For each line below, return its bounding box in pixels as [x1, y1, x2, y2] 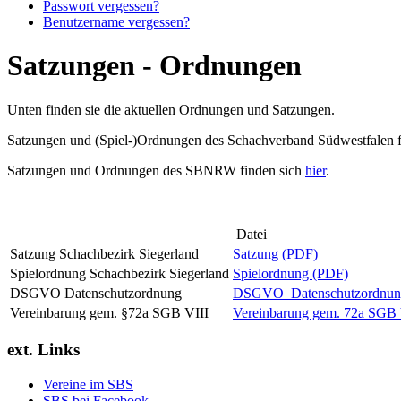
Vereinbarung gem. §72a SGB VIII [10, 304, 209, 320]
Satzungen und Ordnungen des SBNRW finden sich [7, 162, 305, 178]
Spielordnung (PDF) [233, 265, 348, 281]
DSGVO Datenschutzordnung [10, 285, 182, 301]
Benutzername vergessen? [43, 13, 190, 30]
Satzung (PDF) [233, 245, 318, 261]
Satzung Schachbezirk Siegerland [10, 245, 199, 261]
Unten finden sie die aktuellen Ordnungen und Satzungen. [7, 101, 335, 117]
